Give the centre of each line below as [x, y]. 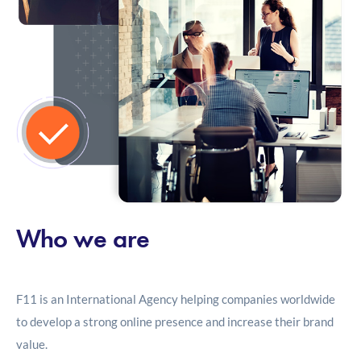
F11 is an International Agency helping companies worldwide [176, 299]
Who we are [83, 239]
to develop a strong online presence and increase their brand [175, 322]
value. [32, 344]
